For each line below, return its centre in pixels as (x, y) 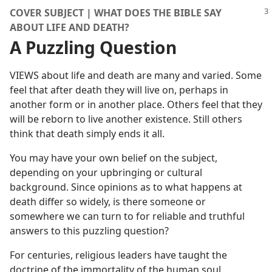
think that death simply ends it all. (87, 134)
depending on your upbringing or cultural (106, 172)
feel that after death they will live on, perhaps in (119, 90)
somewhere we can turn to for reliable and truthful (127, 216)
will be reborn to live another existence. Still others (126, 119)
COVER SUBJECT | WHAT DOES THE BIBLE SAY (116, 13)
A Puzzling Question (93, 47)
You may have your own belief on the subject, (114, 158)
